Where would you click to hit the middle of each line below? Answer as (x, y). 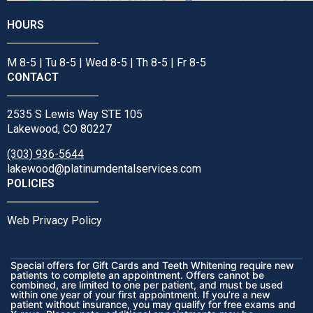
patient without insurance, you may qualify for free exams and (153, 305)
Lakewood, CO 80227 (59, 129)
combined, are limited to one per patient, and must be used (147, 285)
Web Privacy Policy (54, 221)
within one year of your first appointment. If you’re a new (140, 295)
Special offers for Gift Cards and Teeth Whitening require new (152, 265)
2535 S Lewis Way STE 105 (75, 114)
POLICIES (31, 183)
